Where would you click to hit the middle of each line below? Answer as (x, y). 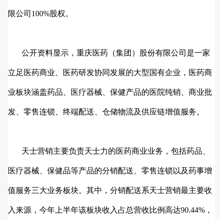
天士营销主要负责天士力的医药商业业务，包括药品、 (109, 151)
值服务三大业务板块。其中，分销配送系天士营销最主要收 (110, 191)
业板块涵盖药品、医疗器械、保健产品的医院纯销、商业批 (110, 92)
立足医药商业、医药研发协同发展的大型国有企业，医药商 (110, 73)
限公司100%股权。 (41, 14)
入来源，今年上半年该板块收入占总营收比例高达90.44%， (110, 210)
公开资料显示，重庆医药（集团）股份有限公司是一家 (109, 53)
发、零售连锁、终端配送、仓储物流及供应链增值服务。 (106, 112)
